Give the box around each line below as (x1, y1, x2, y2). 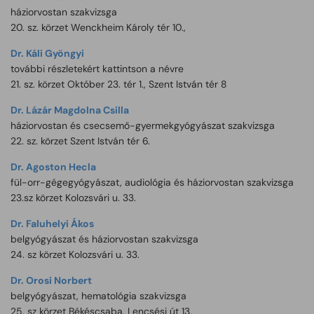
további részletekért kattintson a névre (11, 62, 184, 75)
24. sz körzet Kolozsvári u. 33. (11, 248, 139, 261)
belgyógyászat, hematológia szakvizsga (11, 289, 186, 302)
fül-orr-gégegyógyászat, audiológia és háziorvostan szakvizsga (11, 176, 294, 189)
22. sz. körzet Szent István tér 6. (11, 135, 150, 147)
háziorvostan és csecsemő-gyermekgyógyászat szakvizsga (11, 119, 275, 132)
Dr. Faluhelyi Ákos (11, 217, 94, 230)
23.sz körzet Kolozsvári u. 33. (11, 191, 136, 204)
